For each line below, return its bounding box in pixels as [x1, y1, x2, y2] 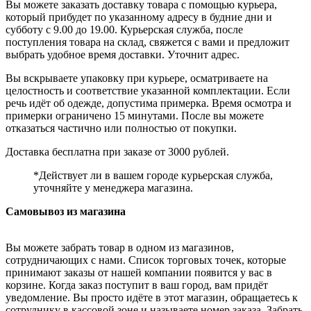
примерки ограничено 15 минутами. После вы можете [6, 110, 264, 122]
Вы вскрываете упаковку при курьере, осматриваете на [6, 72, 268, 85]
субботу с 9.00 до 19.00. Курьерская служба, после [6, 24, 243, 36]
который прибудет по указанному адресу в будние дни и [6, 11, 272, 24]
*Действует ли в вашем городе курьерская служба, [33, 169, 273, 182]
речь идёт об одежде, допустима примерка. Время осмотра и [6, 97, 292, 110]
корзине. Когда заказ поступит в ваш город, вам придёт [6, 279, 268, 292]
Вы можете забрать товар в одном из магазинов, [6, 242, 234, 254]
